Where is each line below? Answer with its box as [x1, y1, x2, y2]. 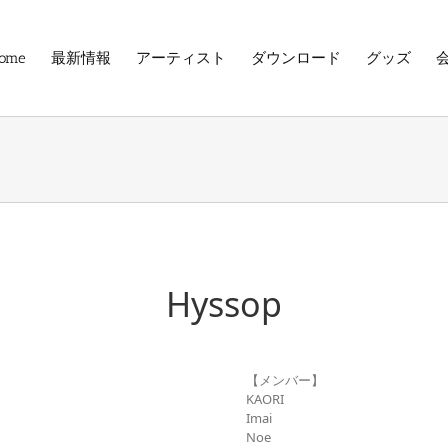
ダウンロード [251, 48, 341, 67]
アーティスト [136, 48, 226, 67]
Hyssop [166, 280, 282, 327]
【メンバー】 [246, 370, 324, 389]
